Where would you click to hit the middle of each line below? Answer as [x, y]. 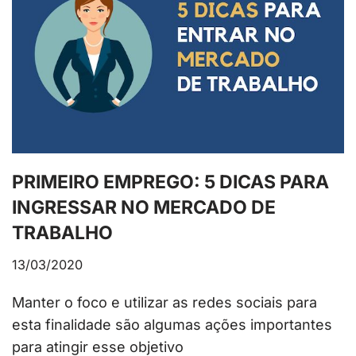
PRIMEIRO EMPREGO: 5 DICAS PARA [170, 182]
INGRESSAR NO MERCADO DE [144, 207]
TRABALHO [62, 232]
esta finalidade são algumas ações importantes [172, 324]
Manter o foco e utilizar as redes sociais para [164, 302]
